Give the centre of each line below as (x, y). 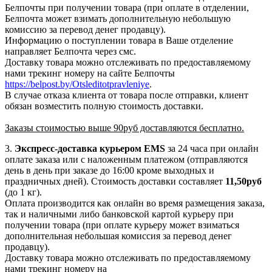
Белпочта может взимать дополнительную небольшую (118, 18)
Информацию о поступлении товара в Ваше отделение (119, 40)
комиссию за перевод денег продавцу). (85, 29)
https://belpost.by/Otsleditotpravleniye (77, 84)
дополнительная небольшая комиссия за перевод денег (118, 236)
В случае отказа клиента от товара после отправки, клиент (127, 95)
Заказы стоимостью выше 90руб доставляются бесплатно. (124, 127)
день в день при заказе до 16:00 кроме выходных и (110, 170)
